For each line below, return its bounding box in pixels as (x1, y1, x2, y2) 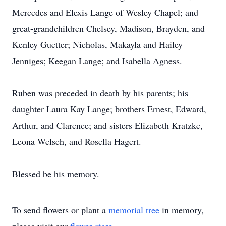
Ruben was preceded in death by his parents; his (12, 87, 188, 99)
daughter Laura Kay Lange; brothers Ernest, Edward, (12, 103, 206, 115)
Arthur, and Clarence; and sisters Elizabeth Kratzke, (12, 119, 203, 131)
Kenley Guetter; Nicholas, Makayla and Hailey (12, 38, 183, 50)
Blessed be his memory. (12, 167, 99, 180)
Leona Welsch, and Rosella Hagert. (12, 135, 141, 147)
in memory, (159, 204, 204, 216)
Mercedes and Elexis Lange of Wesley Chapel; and (12, 6, 198, 18)
